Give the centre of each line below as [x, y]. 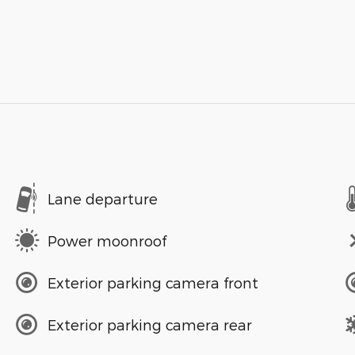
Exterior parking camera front [153, 282]
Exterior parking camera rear [150, 324]
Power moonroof [107, 240]
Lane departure [103, 198]
